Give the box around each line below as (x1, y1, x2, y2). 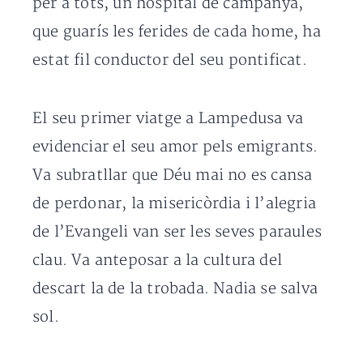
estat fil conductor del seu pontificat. (32, 51, 307, 70)
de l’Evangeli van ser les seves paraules (32, 223, 322, 241)
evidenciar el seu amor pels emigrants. (32, 138, 318, 156)
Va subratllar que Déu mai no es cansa (32, 166, 313, 185)
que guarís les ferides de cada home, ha (32, 23, 321, 41)
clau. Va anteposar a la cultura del (32, 251, 283, 270)
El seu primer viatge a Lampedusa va (32, 109, 304, 128)
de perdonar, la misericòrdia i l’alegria (32, 194, 317, 213)
